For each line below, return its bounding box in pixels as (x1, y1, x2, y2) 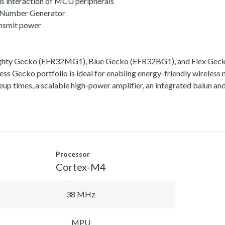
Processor (56, 149, 90, 158)
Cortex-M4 (56, 160, 106, 173)
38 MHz (66, 189, 95, 199)
